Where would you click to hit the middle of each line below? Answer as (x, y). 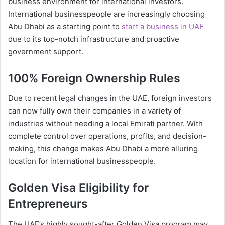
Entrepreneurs (48, 204)
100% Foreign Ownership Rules (94, 78)
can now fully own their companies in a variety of (94, 111)
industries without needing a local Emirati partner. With (105, 124)
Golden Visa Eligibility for (78, 188)
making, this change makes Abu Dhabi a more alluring (103, 149)
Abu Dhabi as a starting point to (65, 26)
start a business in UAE (163, 26)
